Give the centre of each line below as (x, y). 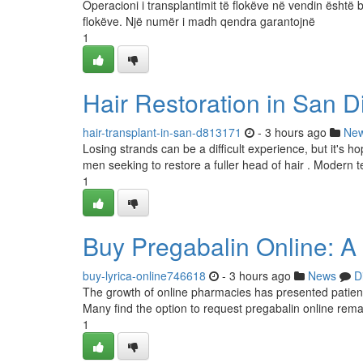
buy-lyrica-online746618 (144, 275)
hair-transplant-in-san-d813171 (162, 132)
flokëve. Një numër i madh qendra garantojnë (199, 21)
